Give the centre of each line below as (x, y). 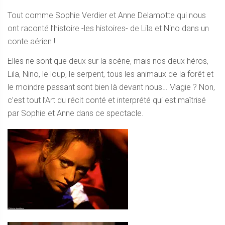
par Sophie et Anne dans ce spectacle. (76, 113)
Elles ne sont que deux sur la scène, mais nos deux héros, (108, 61)
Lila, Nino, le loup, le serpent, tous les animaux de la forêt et (110, 74)
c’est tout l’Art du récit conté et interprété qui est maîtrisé (107, 100)
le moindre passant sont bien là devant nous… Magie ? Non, (111, 87)
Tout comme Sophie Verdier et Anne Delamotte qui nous (107, 15)
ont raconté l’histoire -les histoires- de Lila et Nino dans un (108, 28)
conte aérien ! (31, 41)
